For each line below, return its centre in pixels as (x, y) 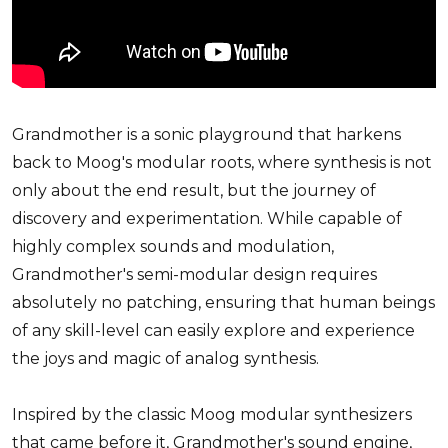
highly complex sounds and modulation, (173, 246)
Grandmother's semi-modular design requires (194, 274)
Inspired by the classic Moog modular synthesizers (212, 414)
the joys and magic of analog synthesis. (165, 358)
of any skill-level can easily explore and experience (213, 330)
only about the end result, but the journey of (194, 190)
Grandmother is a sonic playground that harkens (206, 134)
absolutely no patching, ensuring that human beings (223, 302)
